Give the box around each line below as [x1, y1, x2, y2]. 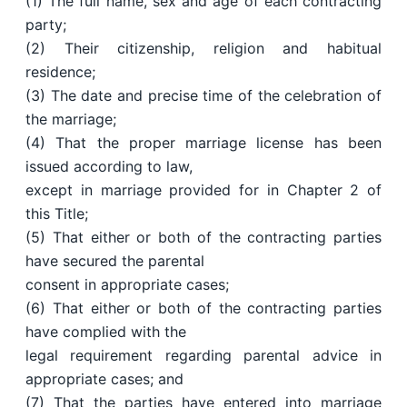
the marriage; [25, 110, 116, 129]
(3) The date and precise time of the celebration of [25, 86, 382, 105]
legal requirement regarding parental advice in [25, 346, 382, 365]
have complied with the [25, 323, 186, 342]
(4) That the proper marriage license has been [25, 134, 382, 153]
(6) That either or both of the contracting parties [25, 299, 382, 318]
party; [25, 15, 66, 35]
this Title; [25, 204, 88, 223]
